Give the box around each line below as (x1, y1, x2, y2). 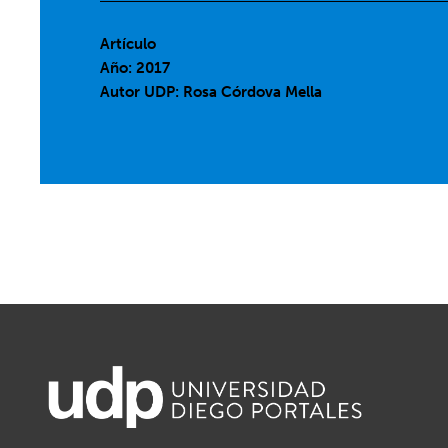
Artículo (100, 35, 157, 53)
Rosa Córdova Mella (183, 83, 323, 101)
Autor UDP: (100, 83, 184, 101)
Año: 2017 (100, 59, 171, 77)
